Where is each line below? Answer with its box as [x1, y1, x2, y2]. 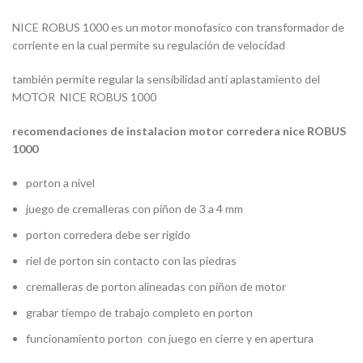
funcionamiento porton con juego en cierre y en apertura [26, 331, 314, 345]
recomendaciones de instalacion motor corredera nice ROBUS [12, 123, 346, 138]
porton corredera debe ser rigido [26, 227, 190, 241]
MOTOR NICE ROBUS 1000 [12, 89, 156, 104]
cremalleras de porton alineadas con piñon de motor [26, 279, 286, 293]
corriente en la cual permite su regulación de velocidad [12, 37, 285, 52]
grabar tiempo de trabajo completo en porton [26, 305, 253, 319]
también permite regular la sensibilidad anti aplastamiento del [12, 71, 320, 86]
